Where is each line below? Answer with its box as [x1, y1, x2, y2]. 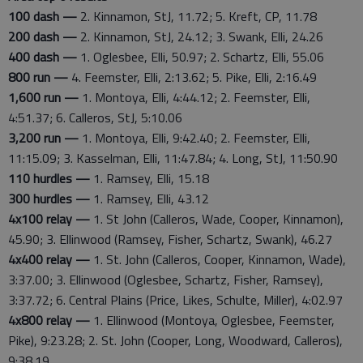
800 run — [8, 67, 68, 87]
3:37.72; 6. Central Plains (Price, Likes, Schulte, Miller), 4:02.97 [8, 290, 343, 310]
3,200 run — [8, 128, 79, 147]
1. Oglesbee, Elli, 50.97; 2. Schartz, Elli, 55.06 [77, 47, 324, 66]
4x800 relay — [8, 310, 90, 330]
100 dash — [8, 6, 77, 26]
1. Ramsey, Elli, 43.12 [90, 189, 209, 208]
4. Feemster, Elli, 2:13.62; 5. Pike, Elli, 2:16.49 [68, 67, 317, 87]
